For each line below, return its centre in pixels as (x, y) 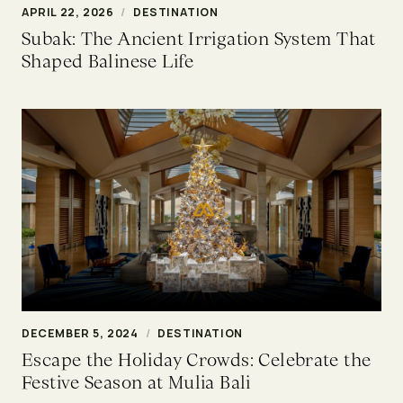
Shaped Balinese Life (108, 61)
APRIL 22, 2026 (68, 12)
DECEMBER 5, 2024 (80, 333)
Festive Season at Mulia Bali (136, 382)
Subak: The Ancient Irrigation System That (199, 38)
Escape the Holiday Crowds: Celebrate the (197, 359)
